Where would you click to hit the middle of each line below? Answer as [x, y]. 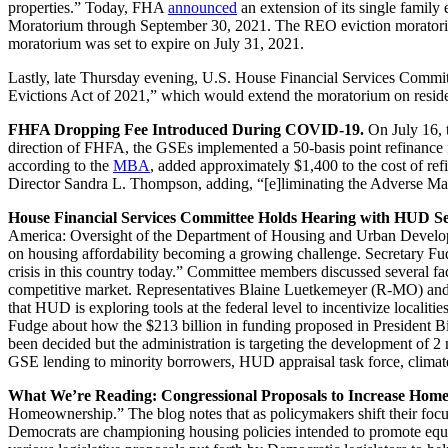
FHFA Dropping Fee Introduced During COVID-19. [188, 129]
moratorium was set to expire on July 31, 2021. [156, 43]
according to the [60, 165]
